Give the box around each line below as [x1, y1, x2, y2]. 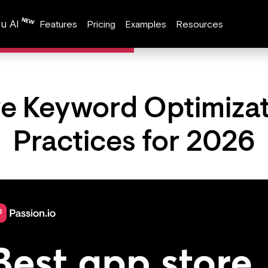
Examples [125, 19, 166, 29]
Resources [176, 19, 223, 29]
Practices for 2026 [13, 129, 255, 158]
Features [39, 19, 77, 29]
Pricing [87, 19, 115, 29]
